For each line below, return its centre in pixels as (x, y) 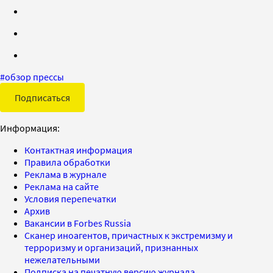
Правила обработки (67, 162)
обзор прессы (34, 77)
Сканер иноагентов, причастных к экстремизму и (129, 236)
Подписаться (42, 98)
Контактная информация (78, 150)
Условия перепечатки (70, 199)
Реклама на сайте (62, 187)
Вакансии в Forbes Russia (78, 223)
